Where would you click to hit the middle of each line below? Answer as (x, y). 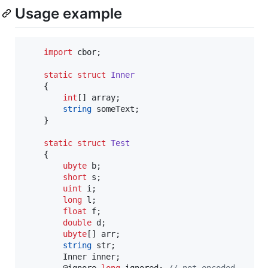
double (77, 222)
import (58, 52)
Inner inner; (44, 256)
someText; (115, 109)
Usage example (68, 13)
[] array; (99, 97)
